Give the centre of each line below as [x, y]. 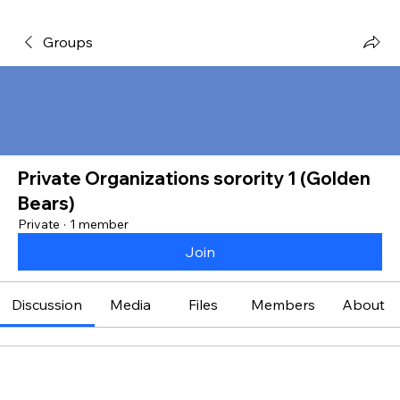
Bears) [46, 203]
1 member [99, 224]
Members [283, 304]
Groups [68, 42]
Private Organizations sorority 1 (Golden [194, 178]
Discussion [47, 304]
